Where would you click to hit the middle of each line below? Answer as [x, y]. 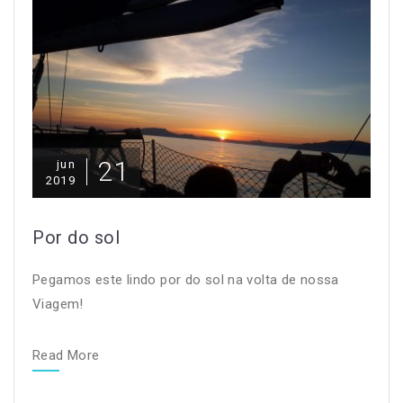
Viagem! [62, 304]
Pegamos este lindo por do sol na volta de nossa [186, 279]
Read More [66, 355]
